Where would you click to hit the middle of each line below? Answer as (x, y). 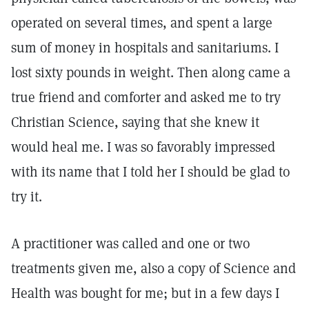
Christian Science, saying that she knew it (135, 122)
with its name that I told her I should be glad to (150, 172)
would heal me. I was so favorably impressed (143, 147)
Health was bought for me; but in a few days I (145, 293)
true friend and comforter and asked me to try (146, 97)
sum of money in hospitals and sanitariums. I (145, 48)
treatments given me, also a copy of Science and (153, 268)
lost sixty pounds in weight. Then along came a (151, 72)
